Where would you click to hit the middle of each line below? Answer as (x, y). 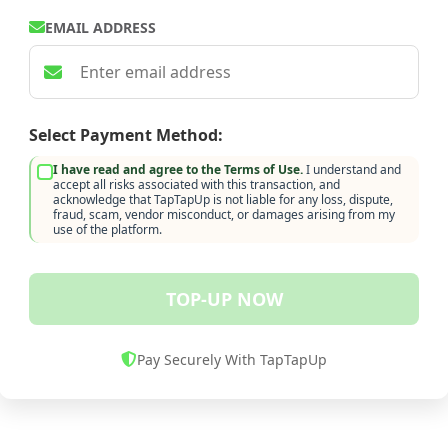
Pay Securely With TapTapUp (232, 359)
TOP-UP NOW (224, 298)
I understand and (352, 169)
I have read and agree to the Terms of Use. (178, 169)
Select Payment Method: (126, 134)
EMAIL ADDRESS (100, 27)
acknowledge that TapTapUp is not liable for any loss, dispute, (223, 199)
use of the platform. (107, 229)
